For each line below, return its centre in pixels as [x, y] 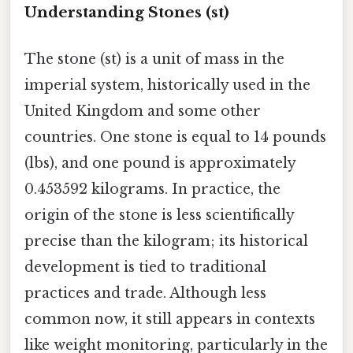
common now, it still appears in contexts [170, 320]
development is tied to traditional [145, 268]
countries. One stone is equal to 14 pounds [175, 137]
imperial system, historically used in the [167, 85]
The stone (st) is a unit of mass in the [154, 59]
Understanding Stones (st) [127, 12]
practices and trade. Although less [145, 294]
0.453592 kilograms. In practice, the [152, 190]
